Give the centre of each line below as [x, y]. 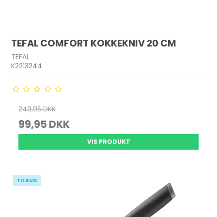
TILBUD [27, 180]
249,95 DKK [37, 109]
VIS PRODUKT [108, 142]
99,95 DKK [44, 124]
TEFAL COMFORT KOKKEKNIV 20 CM [94, 44]
